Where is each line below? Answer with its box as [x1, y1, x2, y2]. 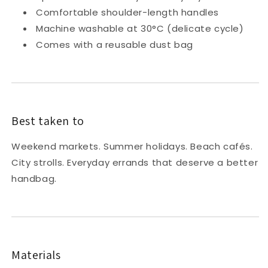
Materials [11, 247, 61, 263]
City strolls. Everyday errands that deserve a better [11, 156, 258, 169]
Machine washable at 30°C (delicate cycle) [36, 22, 244, 35]
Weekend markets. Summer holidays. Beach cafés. [11, 140, 253, 153]
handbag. [11, 172, 57, 185]
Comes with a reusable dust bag [36, 38, 193, 51]
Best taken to [11, 112, 84, 129]
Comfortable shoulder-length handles [36, 5, 219, 19]
